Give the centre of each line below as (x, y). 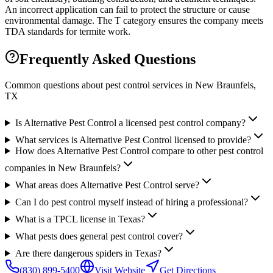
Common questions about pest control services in (100, 85)
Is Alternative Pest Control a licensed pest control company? (130, 123)
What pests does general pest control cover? (99, 236)
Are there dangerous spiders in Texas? (88, 253)
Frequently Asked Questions (108, 59)
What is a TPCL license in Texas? (80, 219)
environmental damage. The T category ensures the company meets (134, 21)
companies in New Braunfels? (63, 168)
